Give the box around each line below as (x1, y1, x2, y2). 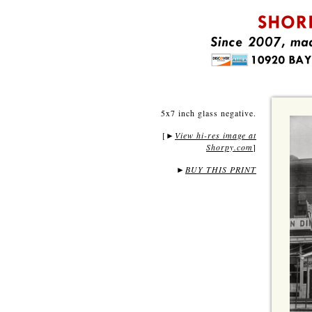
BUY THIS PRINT (185, 164, 256, 175)
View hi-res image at (175, 130, 256, 141)
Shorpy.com (206, 141, 253, 153)
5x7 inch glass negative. (161, 107, 256, 118)
